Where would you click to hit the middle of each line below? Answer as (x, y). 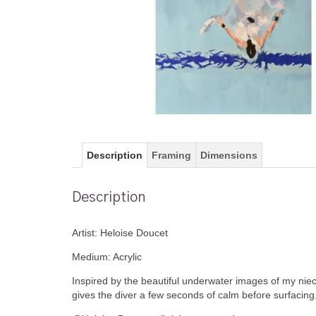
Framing (171, 155)
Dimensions (229, 155)
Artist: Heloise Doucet (120, 233)
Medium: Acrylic (107, 257)
